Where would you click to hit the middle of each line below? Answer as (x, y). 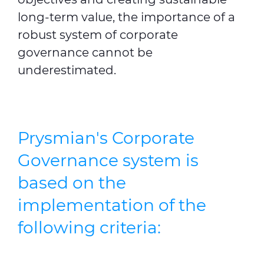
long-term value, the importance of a (126, 17)
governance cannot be (85, 52)
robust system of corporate (98, 35)
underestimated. (67, 70)
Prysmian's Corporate (106, 138)
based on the (72, 183)
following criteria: (89, 227)
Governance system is (108, 160)
